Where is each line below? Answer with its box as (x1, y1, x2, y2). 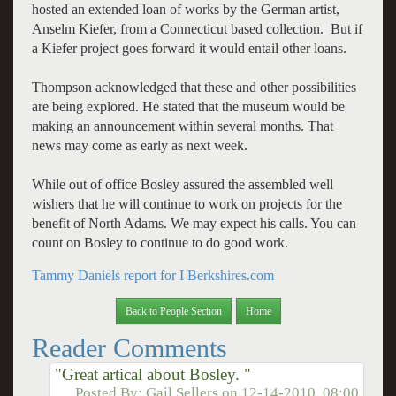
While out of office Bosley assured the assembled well (31, 176, 333, 192)
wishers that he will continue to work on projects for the (31, 195, 342, 211)
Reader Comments (31, 332, 227, 362)
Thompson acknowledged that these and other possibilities (31, 79, 356, 95)
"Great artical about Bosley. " (54, 364, 251, 384)
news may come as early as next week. (31, 137, 247, 153)
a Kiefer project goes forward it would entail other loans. (31, 40, 346, 56)
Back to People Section (125, 304, 222, 317)
